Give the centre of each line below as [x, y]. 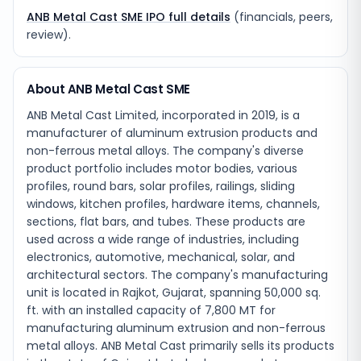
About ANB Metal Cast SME [108, 89]
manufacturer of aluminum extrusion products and [172, 133]
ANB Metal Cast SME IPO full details [129, 17]
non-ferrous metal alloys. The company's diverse [165, 151]
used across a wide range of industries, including [163, 239]
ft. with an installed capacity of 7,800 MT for [151, 310]
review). [49, 35]
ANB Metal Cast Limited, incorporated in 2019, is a [163, 115]
